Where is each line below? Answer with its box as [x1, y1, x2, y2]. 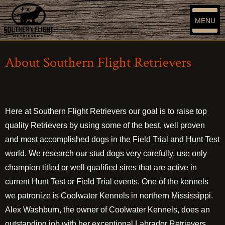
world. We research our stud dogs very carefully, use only [5, 149, 207, 158]
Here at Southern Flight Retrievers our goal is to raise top [5, 107, 207, 116]
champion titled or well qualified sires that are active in [5, 163, 197, 172]
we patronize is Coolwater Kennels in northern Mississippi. [5, 191, 213, 200]
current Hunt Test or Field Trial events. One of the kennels [5, 177, 208, 186]
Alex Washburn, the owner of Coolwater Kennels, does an [5, 205, 210, 214]
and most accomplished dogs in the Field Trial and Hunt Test [5, 135, 219, 144]
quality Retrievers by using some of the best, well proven [5, 121, 205, 130]
